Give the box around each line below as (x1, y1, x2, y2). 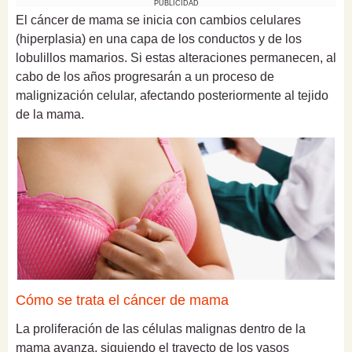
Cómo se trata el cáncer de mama (16, 291, 229, 308)
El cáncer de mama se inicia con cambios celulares (16, 13, 301, 27)
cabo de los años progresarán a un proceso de (16, 70, 274, 84)
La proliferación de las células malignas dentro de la (16, 321, 306, 335)
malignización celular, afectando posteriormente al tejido (16, 89, 328, 103)
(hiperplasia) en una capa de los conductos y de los (16, 32, 302, 46)
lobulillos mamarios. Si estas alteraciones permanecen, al (16, 51, 336, 65)
